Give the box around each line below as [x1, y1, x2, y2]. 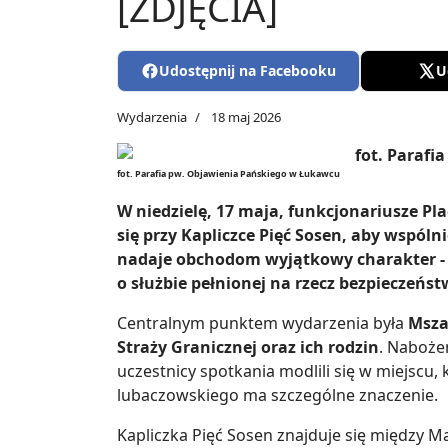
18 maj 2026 [211, 108, 281, 127]
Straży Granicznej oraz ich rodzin [117, 336, 379, 359]
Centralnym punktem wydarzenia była [117, 312, 408, 335]
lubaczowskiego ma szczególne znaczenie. [117, 384, 438, 407]
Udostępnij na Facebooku [159, 61, 337, 81]
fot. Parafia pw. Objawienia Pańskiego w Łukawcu [117, 167, 340, 181]
